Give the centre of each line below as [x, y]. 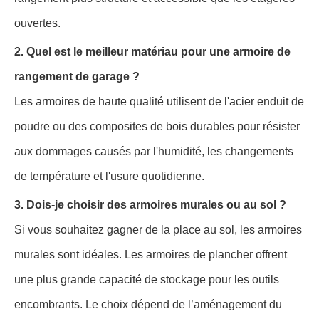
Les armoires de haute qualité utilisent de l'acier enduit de [159, 101]
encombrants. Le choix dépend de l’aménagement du [148, 304]
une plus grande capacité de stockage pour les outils [147, 279]
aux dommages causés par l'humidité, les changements [154, 151]
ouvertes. [37, 23]
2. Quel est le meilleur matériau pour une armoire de [152, 51]
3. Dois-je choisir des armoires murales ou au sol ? [150, 204]
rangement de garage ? [77, 76]
